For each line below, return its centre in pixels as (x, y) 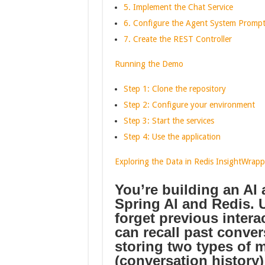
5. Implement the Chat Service (178, 7)
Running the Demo (149, 64)
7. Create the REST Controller (177, 39)
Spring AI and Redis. (186, 204)
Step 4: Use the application (172, 137)
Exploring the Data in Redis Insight (178, 161)
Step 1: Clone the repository (174, 89)
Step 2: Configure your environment (189, 105)
